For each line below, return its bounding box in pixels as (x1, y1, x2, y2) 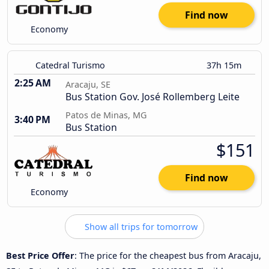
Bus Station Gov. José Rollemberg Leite (65, 90, 240, 104)
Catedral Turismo (35, 59, 105, 71)
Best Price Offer (6, 249, 74, 261)
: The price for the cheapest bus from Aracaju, (74, 249, 261, 261)
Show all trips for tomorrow (82, 221, 198, 233)
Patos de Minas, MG (65, 109, 147, 121)
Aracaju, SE (65, 79, 110, 91)
